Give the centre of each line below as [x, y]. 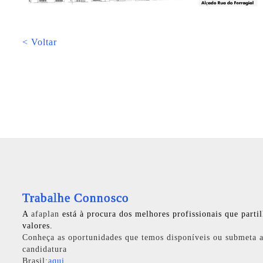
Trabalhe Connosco [76, 198]
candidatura [45, 249]
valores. [38, 226]
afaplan [45, 214]
